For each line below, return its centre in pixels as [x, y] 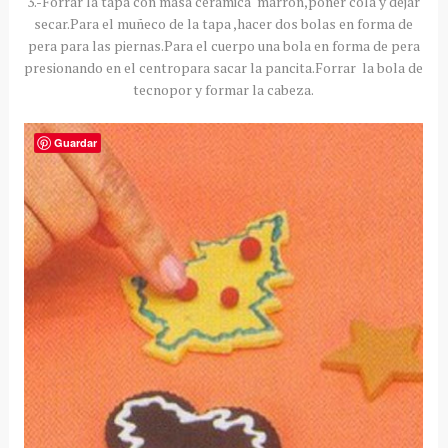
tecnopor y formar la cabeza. [224, 89]
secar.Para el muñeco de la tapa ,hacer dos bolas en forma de [224, 23]
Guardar [75, 142]
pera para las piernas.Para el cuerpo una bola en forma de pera [223, 45]
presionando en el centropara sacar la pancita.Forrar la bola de [224, 67]
